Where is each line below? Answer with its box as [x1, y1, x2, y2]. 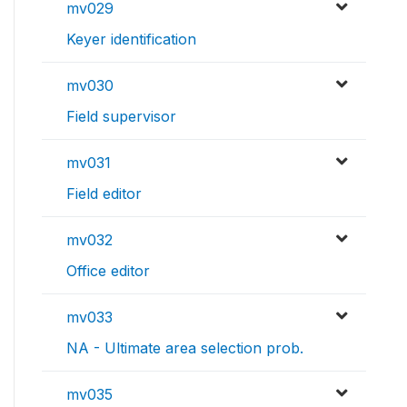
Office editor [66, 262, 150, 281]
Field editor [66, 184, 142, 203]
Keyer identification [66, 30, 196, 49]
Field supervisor [66, 107, 176, 126]
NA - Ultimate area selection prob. [66, 339, 303, 358]
